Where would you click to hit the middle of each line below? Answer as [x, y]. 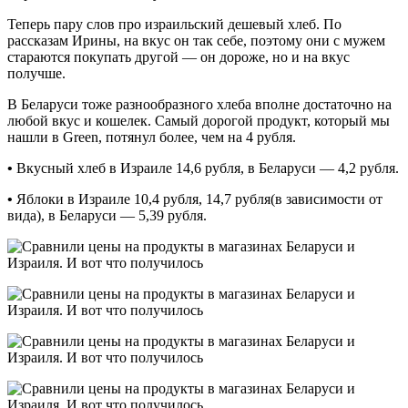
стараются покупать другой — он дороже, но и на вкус [178, 56]
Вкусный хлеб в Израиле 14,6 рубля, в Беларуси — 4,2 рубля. [206, 168]
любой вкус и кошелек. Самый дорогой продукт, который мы [199, 120]
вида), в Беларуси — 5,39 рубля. [107, 215]
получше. [36, 73]
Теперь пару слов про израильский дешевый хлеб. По [174, 24]
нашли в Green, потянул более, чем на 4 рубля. [152, 137]
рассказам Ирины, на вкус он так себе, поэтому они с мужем [196, 40]
